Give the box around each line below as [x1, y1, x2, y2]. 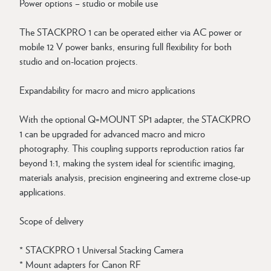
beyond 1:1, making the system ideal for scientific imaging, [19, 155, 235, 169]
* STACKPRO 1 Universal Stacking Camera [19, 243, 183, 256]
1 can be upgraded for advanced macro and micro [19, 126, 205, 140]
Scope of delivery [19, 214, 83, 227]
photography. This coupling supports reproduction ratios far [19, 141, 244, 155]
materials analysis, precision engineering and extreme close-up [19, 170, 250, 184]
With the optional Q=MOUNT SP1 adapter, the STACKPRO [19, 112, 250, 126]
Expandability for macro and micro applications [19, 83, 195, 97]
